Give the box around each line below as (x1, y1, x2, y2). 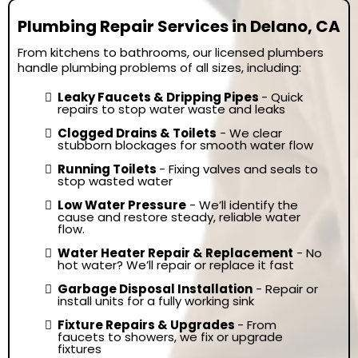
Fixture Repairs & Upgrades (58, 316, 237, 333)
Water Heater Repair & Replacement (58, 245, 293, 261)
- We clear (217, 125, 282, 141)
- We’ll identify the (186, 197, 298, 213)
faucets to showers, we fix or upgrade (58, 328, 283, 345)
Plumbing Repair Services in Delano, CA (18, 15, 340, 38)
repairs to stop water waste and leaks (58, 101, 285, 117)
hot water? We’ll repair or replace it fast (58, 257, 294, 273)
